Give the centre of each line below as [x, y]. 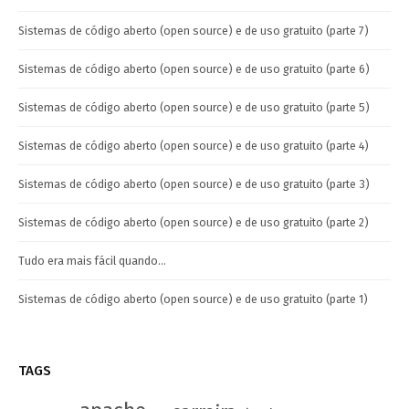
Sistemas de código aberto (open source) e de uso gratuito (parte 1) [193, 299]
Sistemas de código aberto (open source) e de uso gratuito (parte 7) [194, 31]
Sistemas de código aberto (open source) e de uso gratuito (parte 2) [194, 223]
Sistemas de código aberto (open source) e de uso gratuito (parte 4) [194, 146]
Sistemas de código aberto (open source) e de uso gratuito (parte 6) [194, 69]
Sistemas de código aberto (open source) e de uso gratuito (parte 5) [194, 108]
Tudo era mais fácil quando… [92, 261]
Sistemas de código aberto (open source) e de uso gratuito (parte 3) [194, 184]
